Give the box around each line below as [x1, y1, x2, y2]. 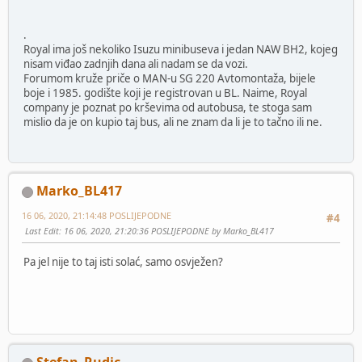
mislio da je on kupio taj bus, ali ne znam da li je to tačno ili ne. [23, 115, 322, 129]
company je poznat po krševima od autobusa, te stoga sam [23, 100, 312, 115]
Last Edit [25, 225, 59, 238]
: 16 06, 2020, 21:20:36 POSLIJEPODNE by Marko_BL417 [59, 225, 274, 238]
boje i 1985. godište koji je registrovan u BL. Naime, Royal [23, 86, 307, 100]
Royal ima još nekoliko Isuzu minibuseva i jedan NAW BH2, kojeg [23, 42, 338, 57]
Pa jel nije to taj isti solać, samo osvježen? [23, 254, 223, 269]
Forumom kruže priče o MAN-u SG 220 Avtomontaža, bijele [23, 71, 316, 86]
